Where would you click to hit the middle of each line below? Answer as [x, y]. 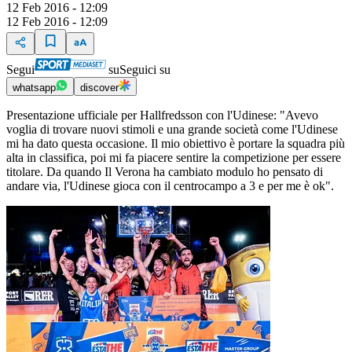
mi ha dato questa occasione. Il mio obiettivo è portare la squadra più [176, 144]
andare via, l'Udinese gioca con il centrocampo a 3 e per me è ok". [170, 186]
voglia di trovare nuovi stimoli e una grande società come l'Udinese [172, 130]
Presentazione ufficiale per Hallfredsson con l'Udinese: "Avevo [162, 115]
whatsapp [34, 88]
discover [99, 88]
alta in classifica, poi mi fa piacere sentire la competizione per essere [174, 158]
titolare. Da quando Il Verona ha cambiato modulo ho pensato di [165, 172]
